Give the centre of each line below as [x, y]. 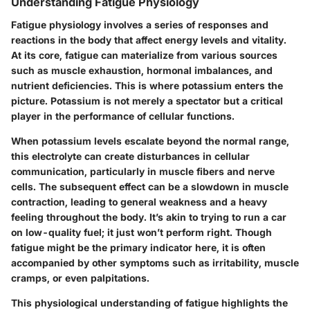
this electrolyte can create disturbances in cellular [130, 156]
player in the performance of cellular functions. [123, 116]
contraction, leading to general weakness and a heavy [139, 201]
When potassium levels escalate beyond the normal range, [150, 140]
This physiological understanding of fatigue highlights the [149, 302]
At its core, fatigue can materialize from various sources [144, 55]
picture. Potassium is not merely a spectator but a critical [147, 100]
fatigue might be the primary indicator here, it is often [138, 247]
